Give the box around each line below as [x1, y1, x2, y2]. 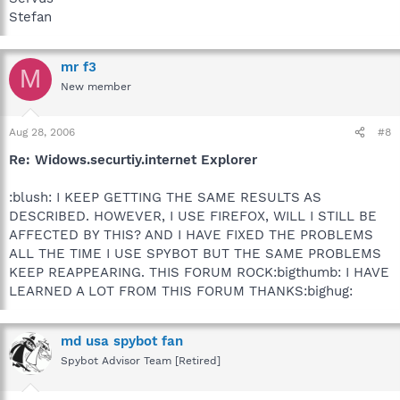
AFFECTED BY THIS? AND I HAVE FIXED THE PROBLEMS [9, 227, 373, 243]
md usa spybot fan [61, 333, 183, 349]
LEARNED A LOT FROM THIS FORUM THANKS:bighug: [9, 283, 353, 299]
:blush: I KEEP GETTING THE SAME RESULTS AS [9, 189, 321, 205]
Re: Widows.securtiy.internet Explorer [9, 152, 257, 168]
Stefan [9, 8, 52, 25]
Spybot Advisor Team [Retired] [61, 354, 221, 367]
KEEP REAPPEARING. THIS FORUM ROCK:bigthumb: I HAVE [9, 264, 389, 280]
